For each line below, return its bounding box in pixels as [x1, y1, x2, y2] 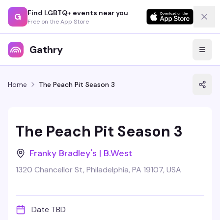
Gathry [29, 43, 63, 56]
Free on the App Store [27, 17, 89, 26]
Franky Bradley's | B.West [29, 147, 133, 159]
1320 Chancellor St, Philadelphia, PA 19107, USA [16, 165, 181, 175]
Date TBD [31, 204, 66, 215]
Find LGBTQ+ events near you [27, 8, 128, 17]
